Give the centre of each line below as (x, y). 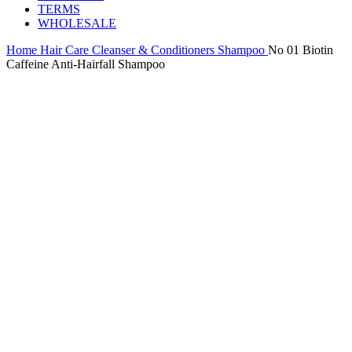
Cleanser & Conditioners (155, 49)
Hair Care (66, 49)
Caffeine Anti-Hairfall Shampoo (86, 64)
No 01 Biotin (301, 49)
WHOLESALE (77, 23)
